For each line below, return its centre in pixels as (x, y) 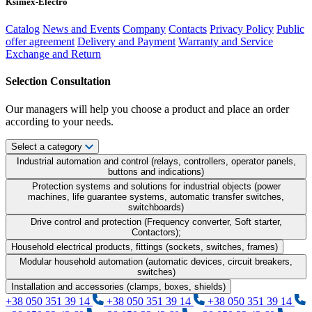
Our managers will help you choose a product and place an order (147, 109)
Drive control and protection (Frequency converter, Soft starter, (156, 221)
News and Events (81, 29)
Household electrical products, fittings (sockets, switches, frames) (145, 247)
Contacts (188, 29)
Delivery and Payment (126, 42)
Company (144, 29)
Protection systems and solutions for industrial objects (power (156, 186)
